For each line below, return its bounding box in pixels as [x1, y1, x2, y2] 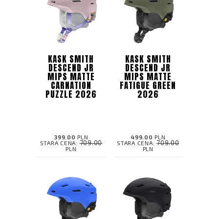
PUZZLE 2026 [45, 88, 97, 101]
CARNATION [50, 79, 91, 92]
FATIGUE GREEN [120, 79, 176, 92]
